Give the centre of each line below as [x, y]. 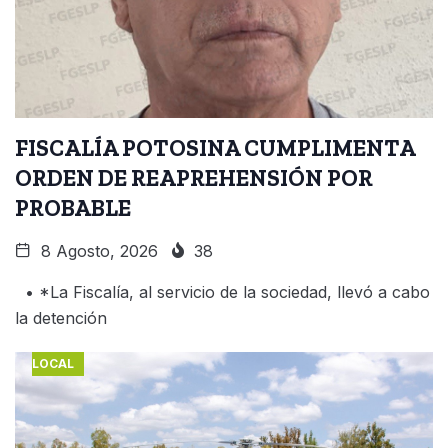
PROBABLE [73, 207]
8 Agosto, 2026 [97, 250]
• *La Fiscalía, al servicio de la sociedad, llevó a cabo [222, 291]
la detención [61, 317]
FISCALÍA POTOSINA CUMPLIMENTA [215, 147]
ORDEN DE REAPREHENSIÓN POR [194, 177]
